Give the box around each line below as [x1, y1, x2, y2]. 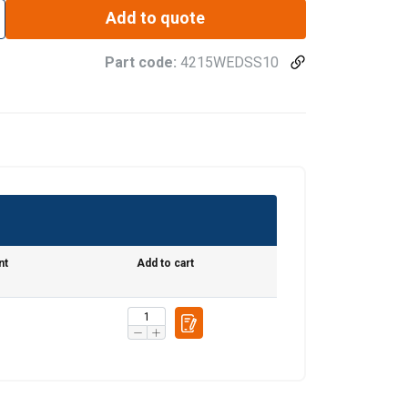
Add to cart [137, 257, 194, 270]
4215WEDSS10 [180, 54, 279, 72]
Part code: [105, 54, 180, 72]
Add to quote [106, 8, 206, 28]
